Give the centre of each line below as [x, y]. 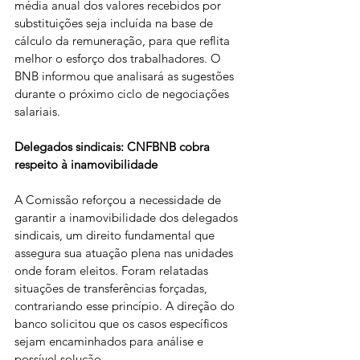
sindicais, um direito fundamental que [116, 235]
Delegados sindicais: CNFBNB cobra [114, 147]
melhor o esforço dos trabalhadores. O [119, 58]
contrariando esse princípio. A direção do [126, 306]
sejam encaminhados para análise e [110, 341]
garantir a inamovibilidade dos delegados [128, 217]
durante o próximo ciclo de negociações [123, 94]
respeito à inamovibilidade [86, 164]
